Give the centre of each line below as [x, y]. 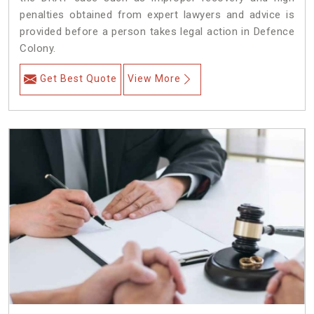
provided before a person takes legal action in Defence [157, 32]
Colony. [38, 49]
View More [154, 79]
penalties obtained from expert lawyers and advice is [157, 15]
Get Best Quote [78, 79]
